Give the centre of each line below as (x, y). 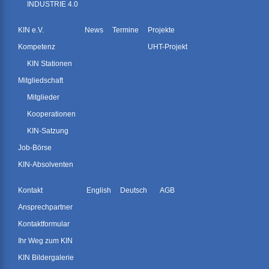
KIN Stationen (50, 64)
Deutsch (134, 191)
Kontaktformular (44, 224)
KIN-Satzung (48, 131)
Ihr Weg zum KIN (45, 241)
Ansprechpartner (45, 207)
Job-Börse (35, 148)
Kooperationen (51, 114)
